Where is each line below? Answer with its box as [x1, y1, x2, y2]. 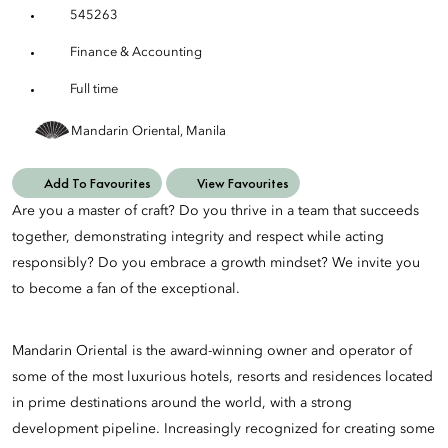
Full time [69, 83, 118, 96]
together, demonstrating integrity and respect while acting [12, 230, 384, 245]
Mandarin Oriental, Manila [70, 124, 226, 138]
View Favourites [194, 174, 289, 193]
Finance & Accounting [69, 46, 202, 59]
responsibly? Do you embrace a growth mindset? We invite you [12, 256, 420, 271]
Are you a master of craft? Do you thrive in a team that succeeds [12, 204, 419, 219]
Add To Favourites [43, 174, 151, 193]
